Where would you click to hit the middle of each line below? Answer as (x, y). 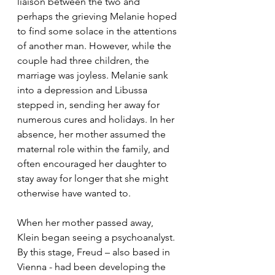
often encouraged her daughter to (93, 163)
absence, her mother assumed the (93, 134)
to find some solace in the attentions (98, 31)
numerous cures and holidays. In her (97, 119)
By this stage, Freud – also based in (95, 252)
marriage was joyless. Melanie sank (94, 75)
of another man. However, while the (95, 45)
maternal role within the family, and (95, 149)
